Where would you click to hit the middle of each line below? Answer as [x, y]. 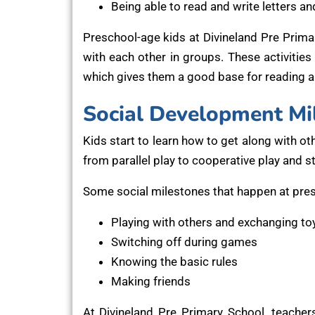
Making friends [150, 281]
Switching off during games [184, 242]
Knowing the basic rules [174, 261]
